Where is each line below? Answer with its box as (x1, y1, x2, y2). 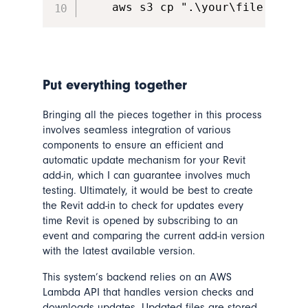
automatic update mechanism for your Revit (42, 154, 245, 167)
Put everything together (42, 77, 187, 93)
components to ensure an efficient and (42, 139, 223, 152)
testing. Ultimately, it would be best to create (42, 184, 253, 197)
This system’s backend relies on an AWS (42, 271, 232, 284)
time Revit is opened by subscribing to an (42, 214, 238, 228)
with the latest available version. (42, 245, 195, 258)
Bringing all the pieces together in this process (42, 109, 262, 122)
